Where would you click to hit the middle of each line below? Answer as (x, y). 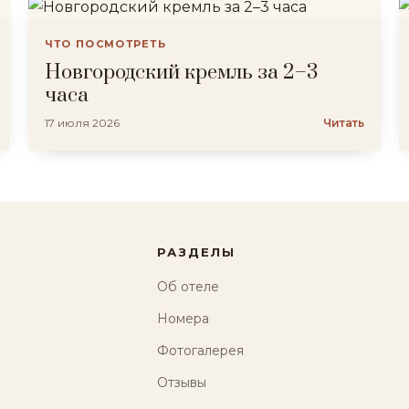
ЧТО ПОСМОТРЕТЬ (105, 44)
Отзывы (182, 383)
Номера (184, 319)
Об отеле (189, 287)
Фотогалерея (201, 351)
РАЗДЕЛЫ (196, 252)
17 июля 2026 (82, 123)
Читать (344, 123)
